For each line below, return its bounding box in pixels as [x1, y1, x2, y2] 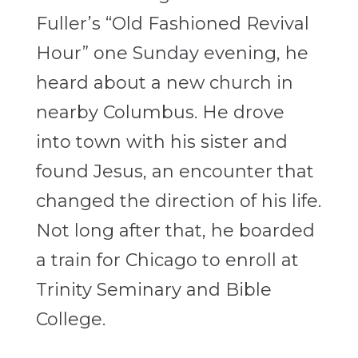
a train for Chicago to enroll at [35, 249, 299, 272]
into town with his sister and [35, 131, 288, 153]
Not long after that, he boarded [35, 220, 315, 242]
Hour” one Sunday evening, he [35, 42, 308, 65]
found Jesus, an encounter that [35, 161, 314, 183]
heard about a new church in [35, 72, 293, 94]
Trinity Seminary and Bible [35, 279, 272, 301]
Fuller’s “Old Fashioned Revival [35, 13, 309, 35]
